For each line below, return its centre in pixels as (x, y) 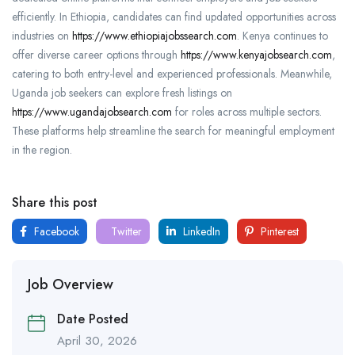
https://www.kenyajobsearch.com (256, 54)
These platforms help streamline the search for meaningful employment (173, 130)
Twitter (125, 231)
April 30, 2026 (97, 340)
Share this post (55, 202)
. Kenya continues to (282, 35)
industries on (42, 35)
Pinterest (278, 231)
